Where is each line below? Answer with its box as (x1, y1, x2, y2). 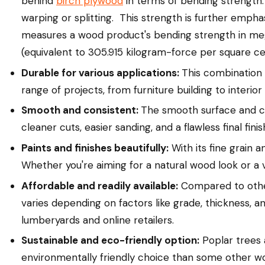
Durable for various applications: (21, 66, 182, 79)
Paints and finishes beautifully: (21, 141, 169, 154)
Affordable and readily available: (21, 179, 178, 192)
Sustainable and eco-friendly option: (21, 234, 199, 247)
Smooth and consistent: (21, 104, 141, 117)
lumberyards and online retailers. (21, 213, 174, 227)
